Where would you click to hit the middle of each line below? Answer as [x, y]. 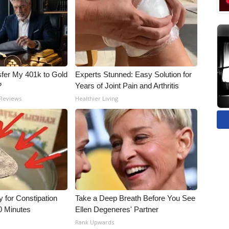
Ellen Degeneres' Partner [117, 209]
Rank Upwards [95, 222]
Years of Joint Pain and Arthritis [127, 86]
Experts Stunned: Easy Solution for [134, 74]
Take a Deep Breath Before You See [135, 198]
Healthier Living [97, 98]
